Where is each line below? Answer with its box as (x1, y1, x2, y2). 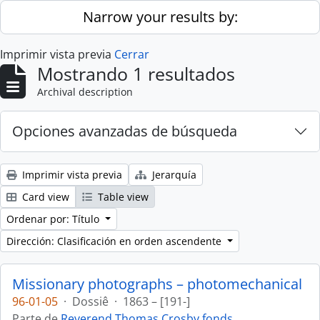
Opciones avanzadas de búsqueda (12, 121, 237, 141)
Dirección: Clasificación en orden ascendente (6, 234, 224, 248)
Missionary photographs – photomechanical (12, 274, 302, 294)
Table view (95, 190, 149, 204)
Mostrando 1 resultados (37, 61, 235, 86)
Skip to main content (6, 4, 104, 17)
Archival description (37, 85, 133, 99)
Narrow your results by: (82, 7, 238, 26)
